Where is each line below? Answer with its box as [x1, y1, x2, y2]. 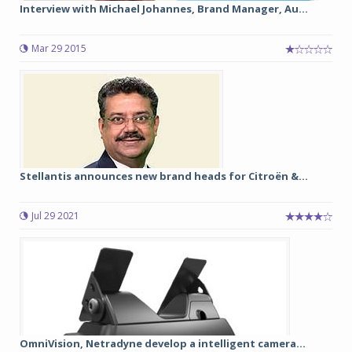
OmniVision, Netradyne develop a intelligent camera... [20, 336, 306, 350]
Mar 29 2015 [31, 42, 86, 55]
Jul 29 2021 [31, 209, 79, 222]
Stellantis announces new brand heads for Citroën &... [20, 169, 308, 183]
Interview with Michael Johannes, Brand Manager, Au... [20, 2, 308, 16]
